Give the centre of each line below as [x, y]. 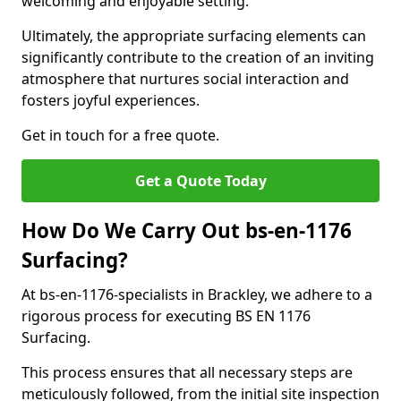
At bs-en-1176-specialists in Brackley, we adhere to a [197, 294]
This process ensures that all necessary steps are [187, 372]
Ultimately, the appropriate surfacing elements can [194, 36]
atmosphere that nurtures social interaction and [185, 79]
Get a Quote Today [200, 181]
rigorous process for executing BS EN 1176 [166, 316]
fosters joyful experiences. [111, 100]
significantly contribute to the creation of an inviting [198, 57]
